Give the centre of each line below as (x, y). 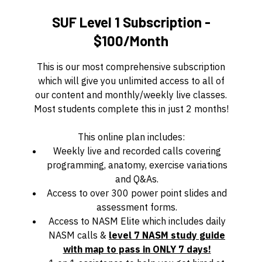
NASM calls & (79, 235)
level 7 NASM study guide (167, 235)
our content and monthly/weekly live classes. (131, 95)
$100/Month (131, 41)
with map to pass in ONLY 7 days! (137, 249)
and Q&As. (137, 179)
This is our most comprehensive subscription (131, 67)
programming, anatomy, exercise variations (137, 165)
